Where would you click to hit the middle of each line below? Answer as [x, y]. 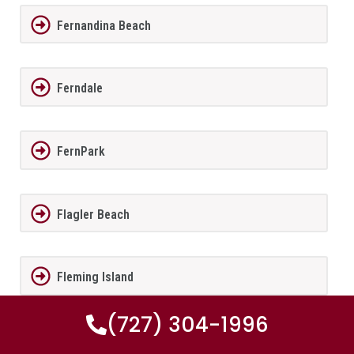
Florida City [87, 340]
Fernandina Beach [104, 25]
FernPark [81, 151]
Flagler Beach [93, 214]
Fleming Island [95, 277]
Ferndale [79, 88]
